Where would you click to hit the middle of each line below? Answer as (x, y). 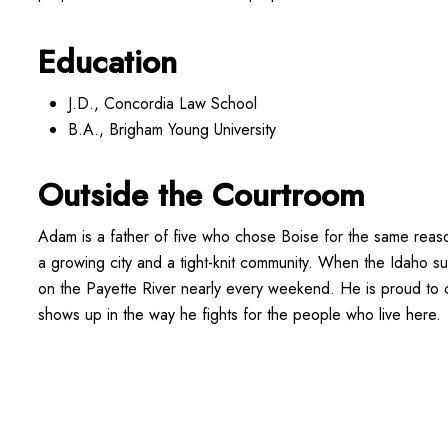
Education (108, 61)
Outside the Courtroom (202, 194)
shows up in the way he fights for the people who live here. (240, 314)
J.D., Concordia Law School (163, 103)
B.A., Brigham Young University (172, 129)
